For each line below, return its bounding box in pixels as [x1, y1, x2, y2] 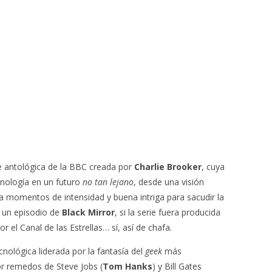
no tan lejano [83, 176, 134, 188]
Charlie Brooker [134, 161, 202, 172]
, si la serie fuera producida [115, 206, 220, 218]
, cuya [202, 161, 225, 172]
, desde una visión [134, 176, 204, 188]
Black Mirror [62, 206, 115, 218]
